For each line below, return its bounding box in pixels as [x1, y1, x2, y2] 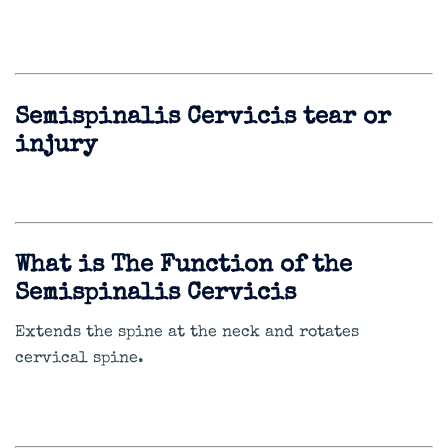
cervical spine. [15, 351, 144, 368]
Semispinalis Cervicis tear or [15, 105, 391, 130]
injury [15, 133, 97, 158]
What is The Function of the [15, 254, 352, 279]
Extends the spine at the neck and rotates [15, 325, 359, 342]
